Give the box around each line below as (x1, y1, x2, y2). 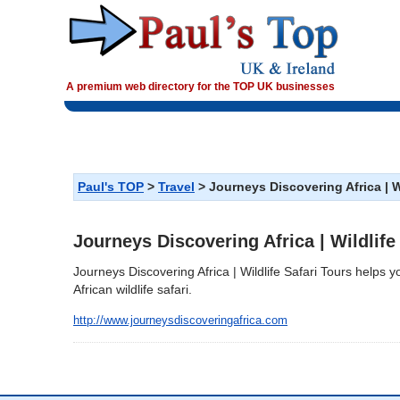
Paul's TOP (78, 180, 144, 194)
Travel (158, 180, 195, 194)
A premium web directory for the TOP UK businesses (66, 80, 335, 93)
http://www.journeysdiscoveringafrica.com (73, 313, 287, 327)
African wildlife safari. (73, 283, 192, 296)
